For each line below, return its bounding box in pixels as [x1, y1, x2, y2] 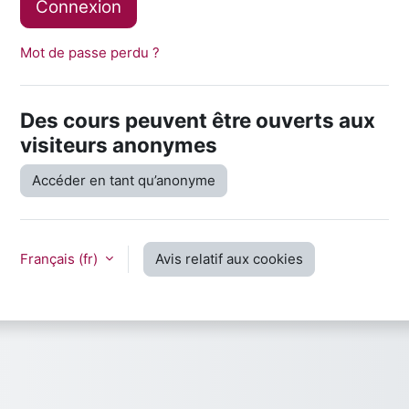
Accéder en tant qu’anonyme [32, 171, 215, 189]
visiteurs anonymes [20, 131, 217, 157]
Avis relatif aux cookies [155, 249, 303, 267]
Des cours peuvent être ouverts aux [20, 107, 375, 132]
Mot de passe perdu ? [20, 43, 160, 61]
